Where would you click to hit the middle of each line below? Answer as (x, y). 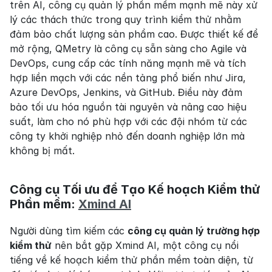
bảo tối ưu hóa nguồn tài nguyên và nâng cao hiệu (128, 107)
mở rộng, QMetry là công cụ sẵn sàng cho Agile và (128, 49)
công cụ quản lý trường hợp (194, 231)
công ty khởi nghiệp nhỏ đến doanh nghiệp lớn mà (127, 136)
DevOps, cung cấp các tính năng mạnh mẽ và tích (128, 63)
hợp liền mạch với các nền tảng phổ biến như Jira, (128, 78)
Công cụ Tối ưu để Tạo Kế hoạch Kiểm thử (135, 190)
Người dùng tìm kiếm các (69, 231)
